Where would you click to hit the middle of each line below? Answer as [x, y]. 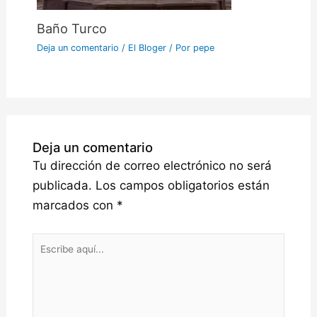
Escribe [52, 242]
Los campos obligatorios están [182, 186]
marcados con [74, 206]
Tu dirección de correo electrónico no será [152, 166]
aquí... [49, 262]
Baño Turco [71, 29]
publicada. [62, 186]
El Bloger [147, 48]
